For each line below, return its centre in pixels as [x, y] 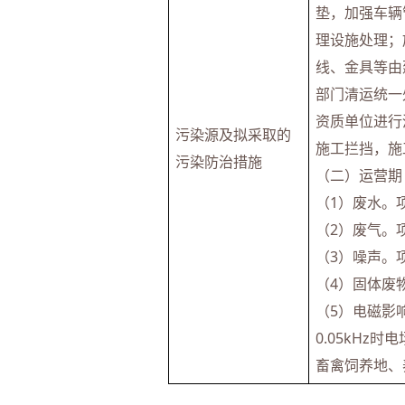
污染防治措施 [218, 162]
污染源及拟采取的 [233, 135]
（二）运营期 [358, 175]
